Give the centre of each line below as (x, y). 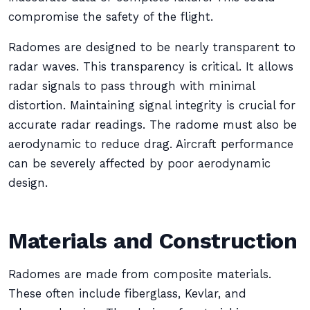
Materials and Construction (153, 241)
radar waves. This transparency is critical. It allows (151, 67)
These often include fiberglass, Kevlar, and (127, 294)
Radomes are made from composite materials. (140, 274)
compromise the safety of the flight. (111, 17)
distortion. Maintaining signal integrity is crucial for (152, 106)
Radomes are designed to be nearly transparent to (152, 47)
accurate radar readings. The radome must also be (153, 125)
